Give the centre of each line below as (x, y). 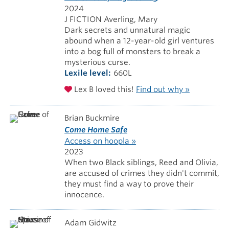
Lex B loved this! (104, 89)
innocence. (85, 194)
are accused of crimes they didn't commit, (142, 173)
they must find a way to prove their (129, 184)
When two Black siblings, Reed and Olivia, (142, 162)
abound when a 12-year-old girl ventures (140, 41)
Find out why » (163, 89)
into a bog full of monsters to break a (133, 52)
